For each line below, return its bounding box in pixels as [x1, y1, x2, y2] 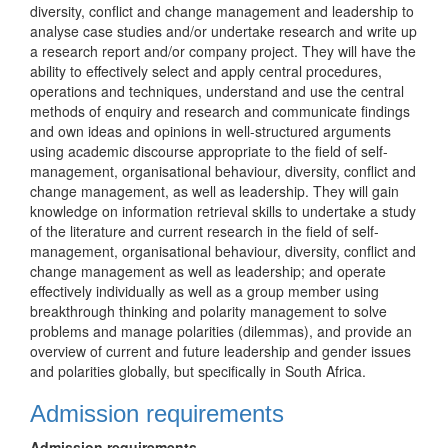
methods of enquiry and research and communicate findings [30, 101, 410, 121]
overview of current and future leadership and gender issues [30, 341, 411, 361]
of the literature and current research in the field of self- [30, 221, 379, 241]
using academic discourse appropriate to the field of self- [30, 141, 388, 161]
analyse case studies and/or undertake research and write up [30, 21, 417, 41]
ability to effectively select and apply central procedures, [30, 61, 382, 81]
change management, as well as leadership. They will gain [30, 181, 399, 201]
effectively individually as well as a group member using [30, 281, 379, 301]
